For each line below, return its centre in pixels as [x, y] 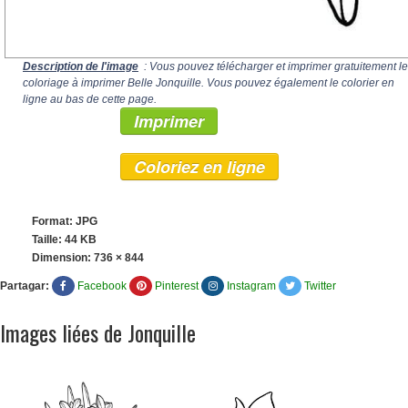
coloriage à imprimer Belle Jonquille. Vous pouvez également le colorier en [209, 83]
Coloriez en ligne [199, 167]
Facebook [102, 286]
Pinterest [177, 286]
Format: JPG [65, 222]
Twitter [320, 286]
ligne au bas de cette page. [90, 100]
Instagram [251, 286]
